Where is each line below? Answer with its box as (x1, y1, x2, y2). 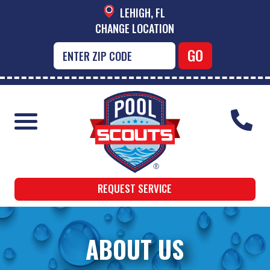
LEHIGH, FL (120, 5, 166, 20)
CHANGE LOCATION (95, 20, 175, 36)
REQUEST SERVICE (98, 181, 172, 196)
